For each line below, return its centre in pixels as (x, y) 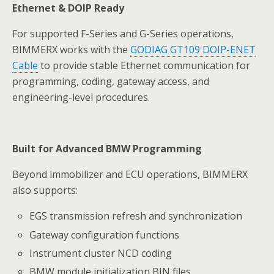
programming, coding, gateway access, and (111, 82)
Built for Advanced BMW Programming (107, 149)
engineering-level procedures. (81, 98)
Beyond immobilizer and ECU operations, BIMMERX (130, 175)
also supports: (45, 191)
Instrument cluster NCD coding (101, 253)
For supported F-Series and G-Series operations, (123, 34)
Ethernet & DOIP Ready (68, 8)
